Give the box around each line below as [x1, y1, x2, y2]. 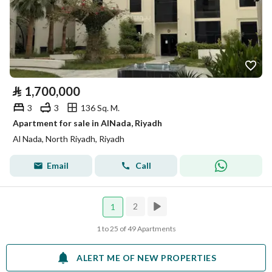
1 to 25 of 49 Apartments [96, 224, 176, 233]
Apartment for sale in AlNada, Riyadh [13, 118, 162, 128]
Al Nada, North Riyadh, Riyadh [13, 134, 124, 144]
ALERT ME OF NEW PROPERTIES [76, 252, 216, 263]
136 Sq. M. [81, 102, 120, 113]
